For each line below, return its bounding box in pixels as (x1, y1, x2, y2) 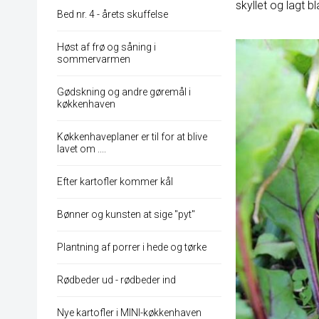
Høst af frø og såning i (57, 41, 156, 53)
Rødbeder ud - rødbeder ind (57, 274, 176, 286)
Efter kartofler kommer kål (57, 176, 173, 188)
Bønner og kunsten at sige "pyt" (57, 209, 195, 221)
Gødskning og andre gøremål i (57, 86, 191, 98)
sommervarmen (57, 53, 130, 66)
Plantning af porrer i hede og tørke (57, 241, 206, 253)
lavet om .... (57, 143, 106, 155)
